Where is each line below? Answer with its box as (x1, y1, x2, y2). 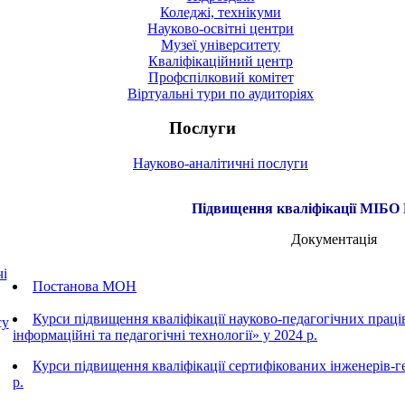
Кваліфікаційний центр (148, 52, 293, 69)
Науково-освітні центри (147, 20, 294, 36)
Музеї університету (161, 36, 280, 52)
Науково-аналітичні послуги (133, 155, 308, 172)
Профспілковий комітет (147, 69, 294, 85)
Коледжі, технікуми (160, 4, 281, 20)
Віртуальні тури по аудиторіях (127, 85, 314, 101)
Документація (290, 231, 377, 248)
